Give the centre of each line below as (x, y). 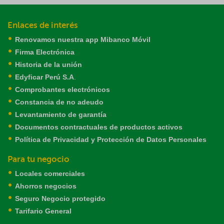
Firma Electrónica (45, 52)
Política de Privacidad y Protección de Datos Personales (111, 139)
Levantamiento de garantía (61, 114)
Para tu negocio (38, 159)
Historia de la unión (48, 64)
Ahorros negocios (46, 186)
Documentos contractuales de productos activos (99, 127)
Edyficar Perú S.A (44, 77)
